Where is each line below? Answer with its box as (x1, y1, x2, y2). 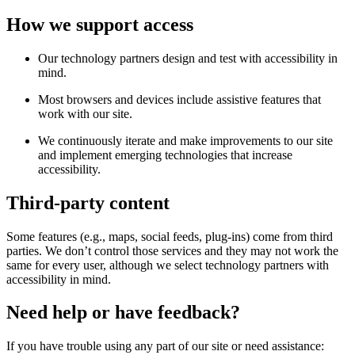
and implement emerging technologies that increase (38, 147, 292, 162)
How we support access (6, 13, 193, 35)
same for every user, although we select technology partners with (6, 258, 329, 272)
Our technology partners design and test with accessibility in (38, 51, 338, 65)
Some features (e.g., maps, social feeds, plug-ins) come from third (6, 229, 333, 243)
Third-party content (6, 192, 170, 213)
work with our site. (38, 106, 132, 120)
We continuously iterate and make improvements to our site (38, 133, 333, 147)
